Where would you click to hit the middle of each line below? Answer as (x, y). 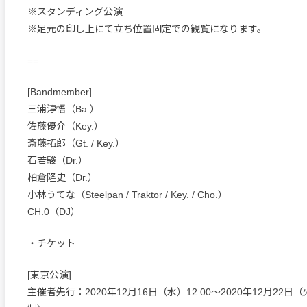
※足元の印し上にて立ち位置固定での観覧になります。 (147, 29)
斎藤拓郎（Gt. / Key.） (76, 143)
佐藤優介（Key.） (65, 126)
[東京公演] (49, 275)
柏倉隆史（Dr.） (62, 177)
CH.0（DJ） (54, 212)
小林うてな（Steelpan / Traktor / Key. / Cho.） (127, 195)
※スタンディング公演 (75, 12)
